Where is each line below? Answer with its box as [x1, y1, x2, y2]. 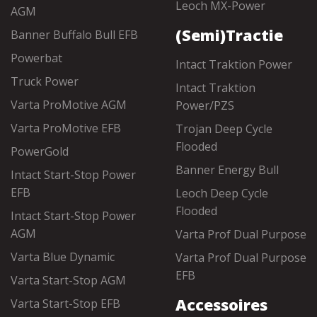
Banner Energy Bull [175, 162, 279, 178]
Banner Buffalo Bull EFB [11, 27, 138, 42]
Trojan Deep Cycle [175, 121, 272, 137]
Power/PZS [175, 98, 234, 113]
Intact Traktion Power [175, 57, 292, 72]
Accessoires [175, 294, 267, 315]
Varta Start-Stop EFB [11, 296, 120, 311]
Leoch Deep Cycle [175, 185, 268, 201]
